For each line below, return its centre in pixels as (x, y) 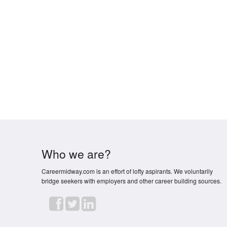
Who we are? (77, 154)
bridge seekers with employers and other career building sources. (132, 180)
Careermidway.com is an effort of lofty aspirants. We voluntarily (127, 171)
